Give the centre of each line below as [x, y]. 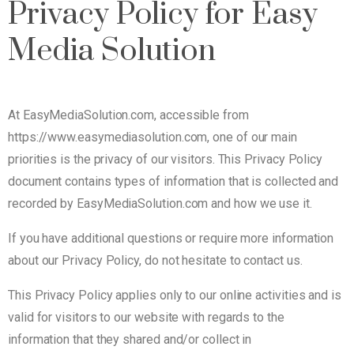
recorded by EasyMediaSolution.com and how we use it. [160, 203]
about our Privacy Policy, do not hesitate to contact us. [155, 260]
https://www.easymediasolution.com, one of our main [153, 137]
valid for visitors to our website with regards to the [146, 317]
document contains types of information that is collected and [173, 181]
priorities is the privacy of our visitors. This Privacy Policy [166, 159]
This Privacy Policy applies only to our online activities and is [175, 295]
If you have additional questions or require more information [171, 238]
